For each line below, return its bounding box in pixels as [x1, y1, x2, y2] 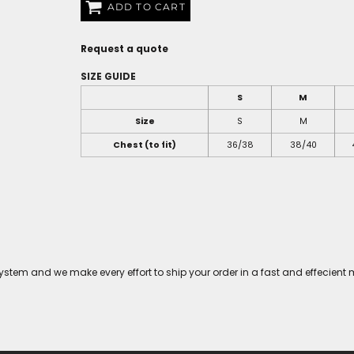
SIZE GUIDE [81, 70, 136, 84]
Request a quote [81, 42, 168, 56]
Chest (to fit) [113, 139, 176, 152]
